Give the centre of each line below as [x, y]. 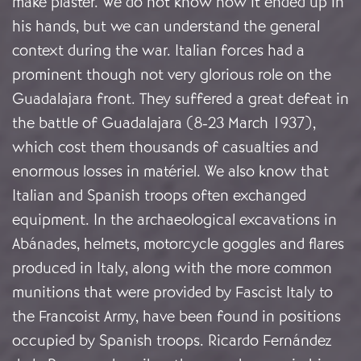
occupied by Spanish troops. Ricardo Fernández [172, 341]
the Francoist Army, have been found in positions [176, 317]
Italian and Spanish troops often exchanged [159, 196]
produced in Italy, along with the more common [172, 268]
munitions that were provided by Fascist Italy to [172, 293]
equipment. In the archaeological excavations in [174, 220]
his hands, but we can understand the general [166, 27]
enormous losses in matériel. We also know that [170, 172]
